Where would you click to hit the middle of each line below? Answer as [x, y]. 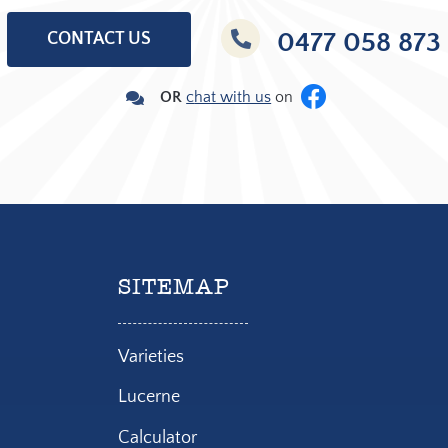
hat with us [233, 97]
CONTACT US [99, 39]
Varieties [151, 356]
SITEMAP [174, 288]
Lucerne [149, 397]
